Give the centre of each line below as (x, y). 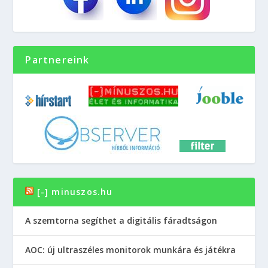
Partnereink (57, 60)
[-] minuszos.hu (75, 191)
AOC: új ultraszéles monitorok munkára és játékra (131, 249)
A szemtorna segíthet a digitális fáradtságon (121, 220)
